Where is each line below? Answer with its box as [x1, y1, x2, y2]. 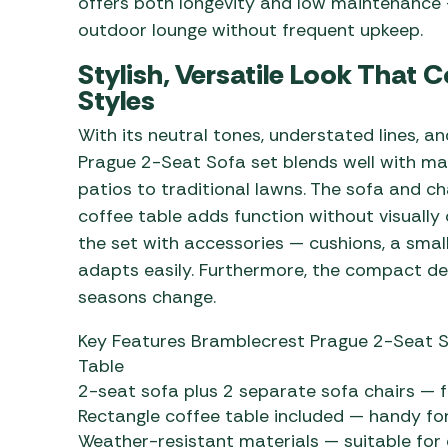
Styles [77, 81, 155, 119]
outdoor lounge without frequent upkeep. [77, 17, 423, 42]
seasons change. [77, 284, 216, 309]
